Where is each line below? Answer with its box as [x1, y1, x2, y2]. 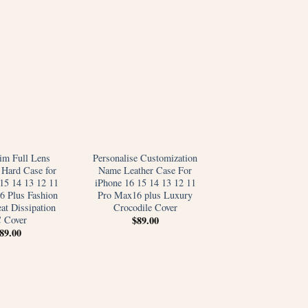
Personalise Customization [93, 151, 197, 164]
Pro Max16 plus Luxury [98, 188, 192, 201]
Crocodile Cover [113, 200, 177, 214]
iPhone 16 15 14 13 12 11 [94, 175, 196, 189]
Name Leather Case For [98, 163, 192, 177]
